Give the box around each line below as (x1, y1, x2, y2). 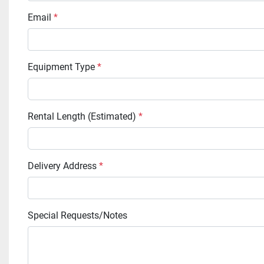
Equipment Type (33, 61, 97, 72)
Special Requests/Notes (34, 209, 127, 221)
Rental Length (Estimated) (34, 110, 138, 122)
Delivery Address (34, 160, 99, 171)
